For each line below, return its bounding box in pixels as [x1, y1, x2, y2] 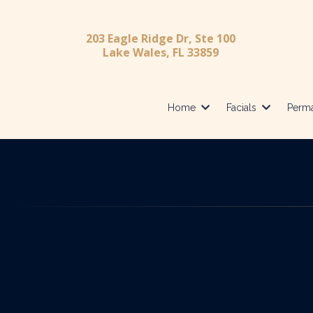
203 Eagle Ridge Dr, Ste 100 [85, 31, 235, 47]
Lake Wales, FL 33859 [102, 45, 219, 61]
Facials [226, 102, 259, 114]
